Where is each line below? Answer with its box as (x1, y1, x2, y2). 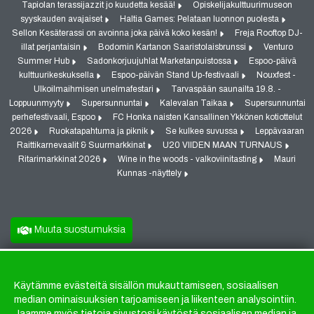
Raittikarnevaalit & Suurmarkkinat (16, 140, 147, 151)
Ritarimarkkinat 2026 (18, 154, 102, 165)
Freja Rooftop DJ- (234, 28, 303, 39)
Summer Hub (18, 56, 71, 67)
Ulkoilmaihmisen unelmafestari (33, 84, 156, 95)
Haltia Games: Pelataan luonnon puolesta (119, 14, 281, 25)
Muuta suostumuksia (34, 224, 125, 235)
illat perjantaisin (21, 42, 83, 53)
